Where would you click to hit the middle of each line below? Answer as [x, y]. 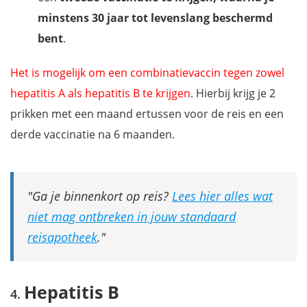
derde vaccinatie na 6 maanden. [93, 134]
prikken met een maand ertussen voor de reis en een [147, 113]
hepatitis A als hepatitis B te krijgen [100, 93]
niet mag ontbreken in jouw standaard [132, 216]
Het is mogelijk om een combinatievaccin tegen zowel [147, 72]
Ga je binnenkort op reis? [102, 196]
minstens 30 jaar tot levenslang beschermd [155, 17]
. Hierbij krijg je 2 [233, 93]
